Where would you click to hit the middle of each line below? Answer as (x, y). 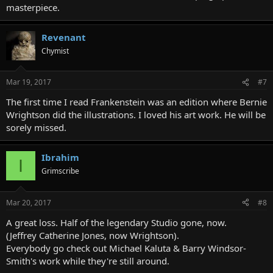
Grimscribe (60, 171)
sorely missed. (36, 127)
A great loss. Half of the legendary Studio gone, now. (116, 222)
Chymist (55, 51)
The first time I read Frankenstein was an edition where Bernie (136, 102)
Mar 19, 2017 (29, 82)
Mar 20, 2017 (29, 202)
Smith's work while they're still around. (88, 261)
